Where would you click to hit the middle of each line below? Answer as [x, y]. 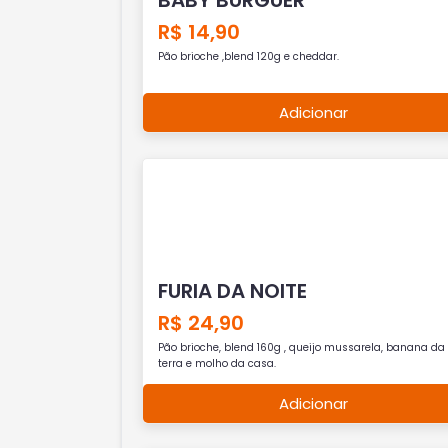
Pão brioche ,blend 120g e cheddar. [248, 56]
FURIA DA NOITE [232, 290]
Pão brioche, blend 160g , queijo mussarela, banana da [301, 347]
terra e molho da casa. [216, 363]
